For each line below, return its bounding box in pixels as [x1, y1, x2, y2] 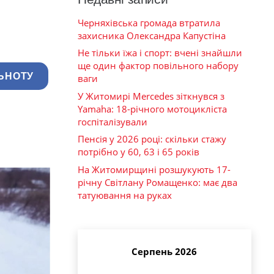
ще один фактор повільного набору [78, 59, 239, 72]
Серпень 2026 [131, 245, 197, 258]
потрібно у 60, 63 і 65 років [78, 146, 199, 158]
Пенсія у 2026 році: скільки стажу [78, 133, 226, 146]
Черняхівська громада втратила [78, 16, 220, 29]
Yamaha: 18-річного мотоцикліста [78, 102, 227, 115]
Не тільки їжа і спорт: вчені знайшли [78, 46, 242, 59]
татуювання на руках [78, 188, 172, 201]
